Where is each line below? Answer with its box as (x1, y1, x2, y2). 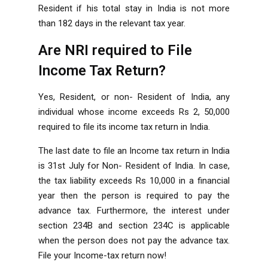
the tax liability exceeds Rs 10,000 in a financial (38, 175, 230, 186)
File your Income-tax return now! (38, 250, 166, 261)
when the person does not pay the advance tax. (38, 235, 230, 246)
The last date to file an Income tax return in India (38, 145, 230, 156)
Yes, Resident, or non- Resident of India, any (38, 92, 230, 102)
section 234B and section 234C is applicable (38, 220, 230, 231)
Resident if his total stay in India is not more (38, 3, 230, 14)
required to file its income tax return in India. (38, 121, 210, 132)
